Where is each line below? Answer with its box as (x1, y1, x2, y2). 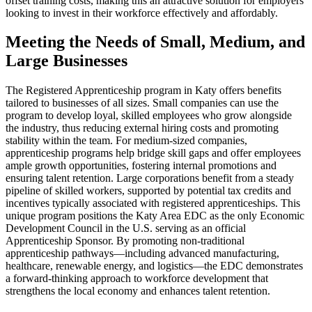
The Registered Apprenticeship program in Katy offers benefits (6, 84, 281, 97)
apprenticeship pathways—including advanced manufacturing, (6, 247, 279, 260)
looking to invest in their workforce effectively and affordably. (6, 6, 278, 19)
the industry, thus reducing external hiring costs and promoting (6, 122, 279, 134)
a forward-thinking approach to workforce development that (6, 272, 268, 285)
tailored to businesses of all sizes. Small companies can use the (6, 97, 279, 109)
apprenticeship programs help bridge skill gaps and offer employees (6, 147, 301, 159)
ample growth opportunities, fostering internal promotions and (6, 159, 276, 172)
